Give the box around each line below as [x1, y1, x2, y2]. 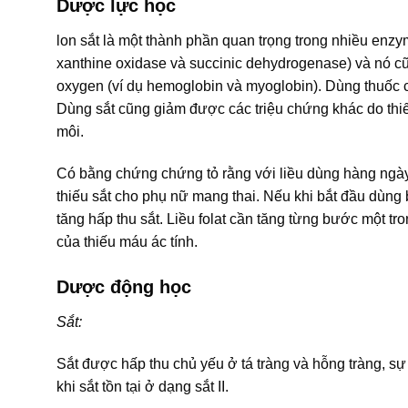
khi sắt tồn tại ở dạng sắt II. [56, 378, 229, 394]
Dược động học [56, 276, 191, 297]
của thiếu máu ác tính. [56, 233, 198, 250]
